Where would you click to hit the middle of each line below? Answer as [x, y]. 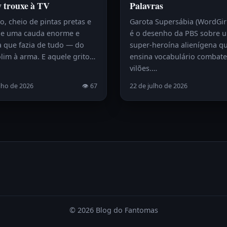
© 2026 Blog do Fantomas [113, 210]
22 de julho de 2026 [159, 86]
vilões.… [143, 68]
